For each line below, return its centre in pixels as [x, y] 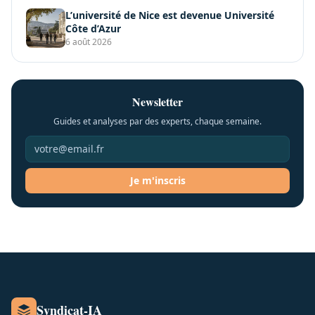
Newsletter [157, 101]
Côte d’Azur [93, 28]
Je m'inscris [157, 180]
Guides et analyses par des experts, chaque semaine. [157, 121]
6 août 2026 [89, 41]
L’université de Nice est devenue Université [170, 15]
